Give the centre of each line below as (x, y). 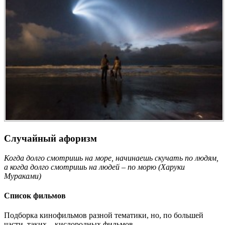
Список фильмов (35, 196)
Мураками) (23, 176)
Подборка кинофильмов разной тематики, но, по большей (104, 215)
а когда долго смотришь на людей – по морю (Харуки (94, 167)
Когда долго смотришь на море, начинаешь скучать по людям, (111, 158)
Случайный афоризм (50, 139)
